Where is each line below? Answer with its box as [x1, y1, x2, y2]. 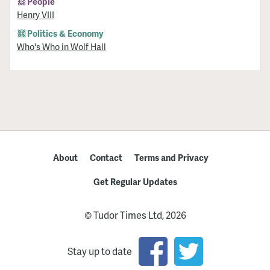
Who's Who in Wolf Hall [17, 40, 107, 53]
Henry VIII [17, 8, 55, 21]
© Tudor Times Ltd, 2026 [84, 208, 186, 222]
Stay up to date [67, 244, 132, 258]
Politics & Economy [27, 27, 104, 40]
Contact [89, 151, 122, 163]
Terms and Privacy [134, 151, 209, 163]
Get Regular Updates [93, 175, 177, 187]
